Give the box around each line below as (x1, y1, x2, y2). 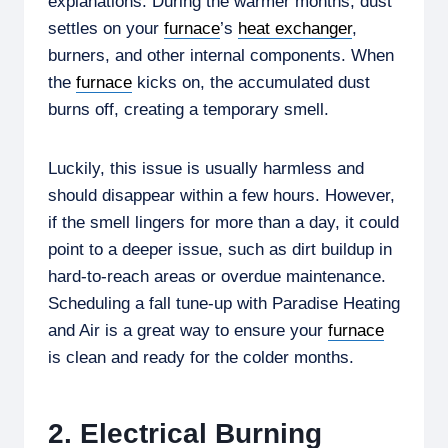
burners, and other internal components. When (48, 46, 394, 66)
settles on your (48, 19, 164, 39)
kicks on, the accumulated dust (132, 73, 370, 93)
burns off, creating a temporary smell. (48, 100, 329, 120)
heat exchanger (238, 19, 352, 39)
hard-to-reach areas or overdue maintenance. (48, 267, 386, 287)
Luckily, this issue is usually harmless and (48, 159, 364, 179)
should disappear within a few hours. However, (48, 186, 395, 206)
